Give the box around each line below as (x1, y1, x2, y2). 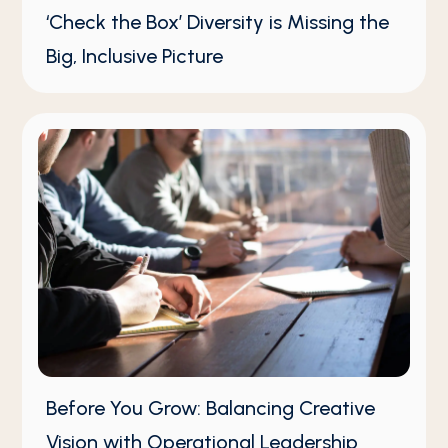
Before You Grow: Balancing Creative (46, 395, 376, 420)
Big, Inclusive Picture (46, 44, 224, 69)
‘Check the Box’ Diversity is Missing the (46, 10, 390, 35)
